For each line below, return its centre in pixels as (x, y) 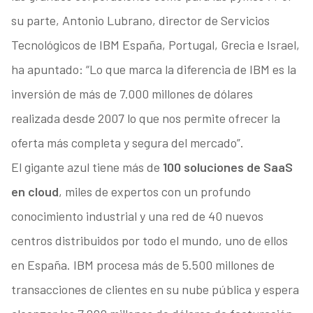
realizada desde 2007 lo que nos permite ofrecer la (145, 118)
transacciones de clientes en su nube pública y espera (155, 290)
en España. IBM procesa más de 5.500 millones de (143, 265)
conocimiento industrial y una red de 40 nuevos (137, 216)
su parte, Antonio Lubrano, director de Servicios (140, 21)
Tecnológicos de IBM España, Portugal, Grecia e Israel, (155, 45)
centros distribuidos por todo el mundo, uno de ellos (149, 241)
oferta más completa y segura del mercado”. (127, 143)
